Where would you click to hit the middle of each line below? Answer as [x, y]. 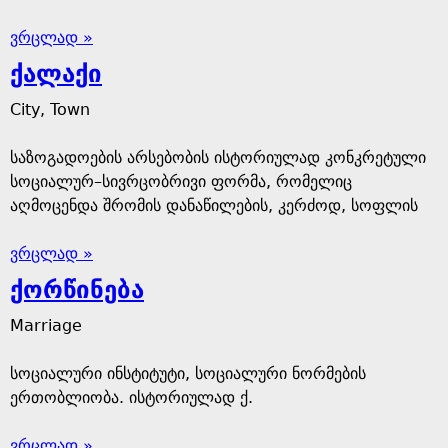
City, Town [50, 109]
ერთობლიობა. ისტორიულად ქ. [131, 397]
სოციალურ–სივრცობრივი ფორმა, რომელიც [181, 181]
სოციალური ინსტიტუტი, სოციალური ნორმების [188, 373]
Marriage [46, 325]
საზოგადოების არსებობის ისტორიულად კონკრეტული [218, 157]
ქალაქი [56, 74]
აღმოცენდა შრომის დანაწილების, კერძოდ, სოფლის [214, 205]
